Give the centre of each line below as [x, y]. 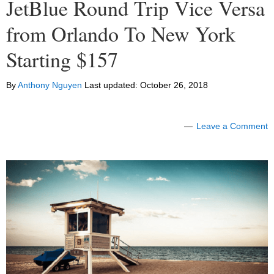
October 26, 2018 [174, 85]
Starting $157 [62, 60]
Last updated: [111, 85]
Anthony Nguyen [50, 85]
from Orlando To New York [121, 34]
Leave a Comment [232, 126]
